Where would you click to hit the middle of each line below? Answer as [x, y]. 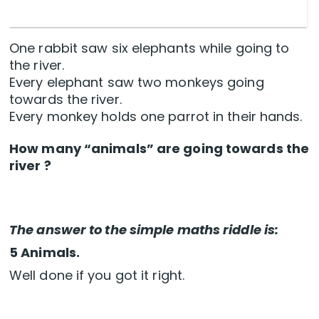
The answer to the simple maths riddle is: [144, 230]
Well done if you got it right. [97, 276]
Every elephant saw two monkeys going [137, 83]
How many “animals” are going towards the [159, 149]
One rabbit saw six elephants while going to [150, 48]
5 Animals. [46, 253]
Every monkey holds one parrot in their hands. [156, 117]
